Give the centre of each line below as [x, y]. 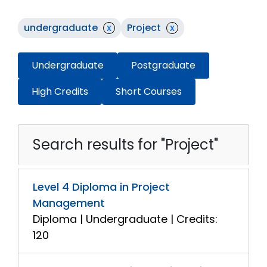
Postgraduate [163, 65]
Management [69, 203]
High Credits [60, 91]
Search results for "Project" [125, 145]
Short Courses [149, 91]
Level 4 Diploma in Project [101, 187]
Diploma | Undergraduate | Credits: [125, 219]
